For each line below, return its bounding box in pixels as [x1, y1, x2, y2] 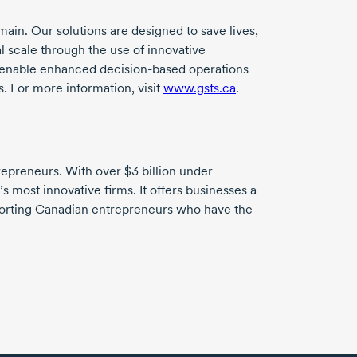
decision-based [100, 61, 186, 77]
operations [186, 61, 249, 77]
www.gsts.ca [163, 80, 236, 96]
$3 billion [124, 163, 176, 179]
